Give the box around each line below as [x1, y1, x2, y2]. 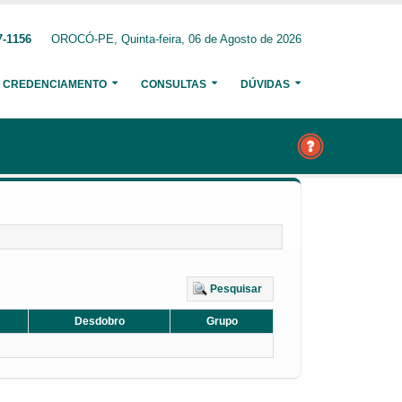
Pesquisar [210, 283, 262, 295]
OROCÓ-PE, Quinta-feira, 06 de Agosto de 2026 [51, 33, 301, 46]
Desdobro [74, 315, 125, 328]
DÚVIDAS [240, 78, 290, 91]
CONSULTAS [141, 78, 206, 91]
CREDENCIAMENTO [3, 78, 107, 91]
